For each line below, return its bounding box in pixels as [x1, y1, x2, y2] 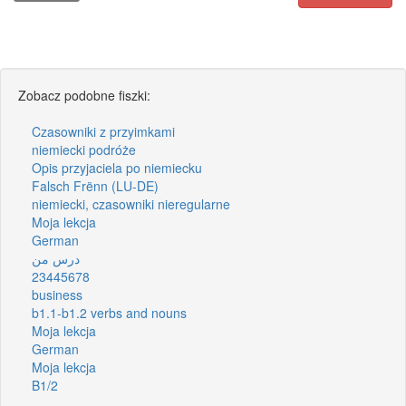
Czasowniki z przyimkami [32, 121, 175, 140]
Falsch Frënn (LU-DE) [32, 176, 159, 195]
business [32, 285, 82, 304]
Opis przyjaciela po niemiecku [32, 158, 202, 177]
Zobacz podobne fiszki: [18, 85, 150, 104]
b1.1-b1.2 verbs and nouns [32, 303, 187, 322]
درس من [32, 248, 80, 267]
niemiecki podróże [32, 140, 136, 159]
